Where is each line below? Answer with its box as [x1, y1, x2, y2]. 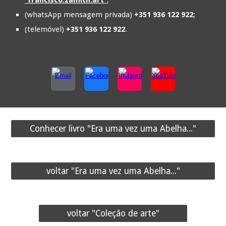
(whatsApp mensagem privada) [25, 10, 135, 19]
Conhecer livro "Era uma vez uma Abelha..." [30, 124, 196, 134]
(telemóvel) [25, 25, 67, 34]
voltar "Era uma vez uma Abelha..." [46, 166, 180, 176]
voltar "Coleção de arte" [67, 208, 159, 218]
